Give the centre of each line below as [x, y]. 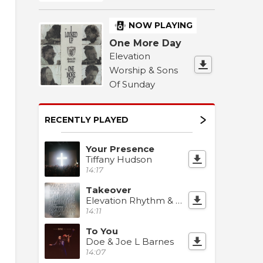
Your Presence [120, 149]
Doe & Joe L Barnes [130, 241]
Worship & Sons [144, 70]
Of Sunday [132, 84]
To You [102, 231]
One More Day [145, 43]
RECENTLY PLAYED [87, 119]
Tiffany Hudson [119, 159]
